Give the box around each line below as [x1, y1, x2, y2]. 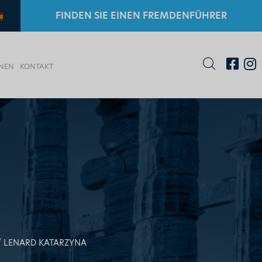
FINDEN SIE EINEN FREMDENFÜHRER [56, 9, 227, 22]
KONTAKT [20, 61, 53, 71]
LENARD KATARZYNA [3, 237, 87, 249]
